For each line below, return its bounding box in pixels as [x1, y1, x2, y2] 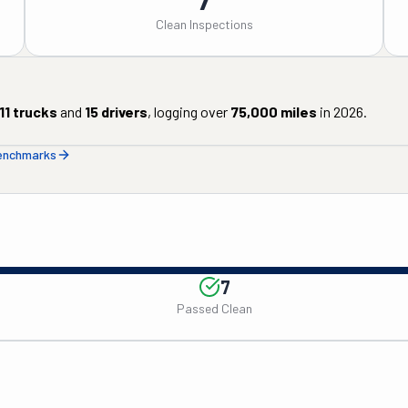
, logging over [148, 103, 228, 120]
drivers [98, 103, 148, 120]
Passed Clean [177, 301, 252, 316]
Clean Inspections [155, 16, 253, 32]
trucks [10, 103, 57, 120]
